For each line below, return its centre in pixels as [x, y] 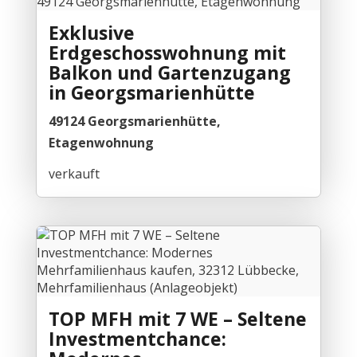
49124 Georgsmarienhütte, [134, 122]
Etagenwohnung [101, 143]
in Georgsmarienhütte [151, 93]
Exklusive [91, 33]
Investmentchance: [137, 338]
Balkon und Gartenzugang [169, 73]
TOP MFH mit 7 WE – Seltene [177, 318]
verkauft [74, 173]
